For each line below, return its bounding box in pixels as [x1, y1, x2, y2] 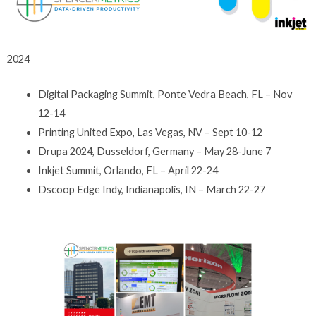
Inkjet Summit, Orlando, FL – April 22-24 [37, 164, 222, 176]
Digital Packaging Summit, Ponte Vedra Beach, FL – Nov [37, 87, 292, 100]
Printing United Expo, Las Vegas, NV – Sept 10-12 [37, 126, 262, 138]
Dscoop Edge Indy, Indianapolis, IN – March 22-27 [37, 183, 272, 195]
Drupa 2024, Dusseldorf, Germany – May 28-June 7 [37, 145, 273, 157]
